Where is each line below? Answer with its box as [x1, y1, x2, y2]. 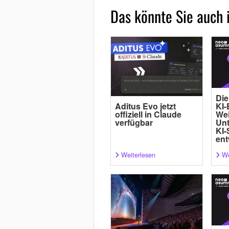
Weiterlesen [121, 150, 155, 160]
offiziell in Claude [114, 108, 181, 121]
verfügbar [114, 117, 153, 129]
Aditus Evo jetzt [114, 100, 176, 112]
